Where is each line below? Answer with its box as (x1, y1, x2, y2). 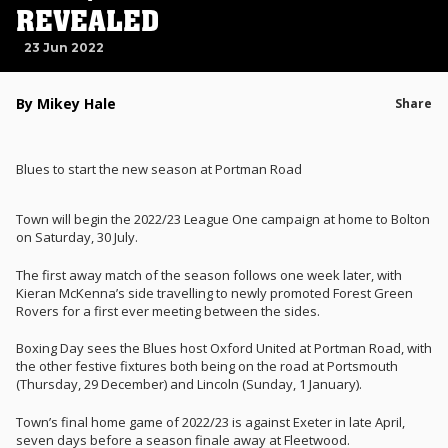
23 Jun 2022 (24, 40, 104, 55)
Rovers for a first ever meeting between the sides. (16, 301, 320, 320)
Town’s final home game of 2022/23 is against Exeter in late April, (16, 412, 405, 431)
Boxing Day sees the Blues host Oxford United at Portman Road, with (16, 339, 432, 357)
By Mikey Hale (16, 94, 116, 113)
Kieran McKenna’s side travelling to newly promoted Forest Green (16, 283, 413, 302)
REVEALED (16, 2, 160, 41)
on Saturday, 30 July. (16, 228, 138, 246)
